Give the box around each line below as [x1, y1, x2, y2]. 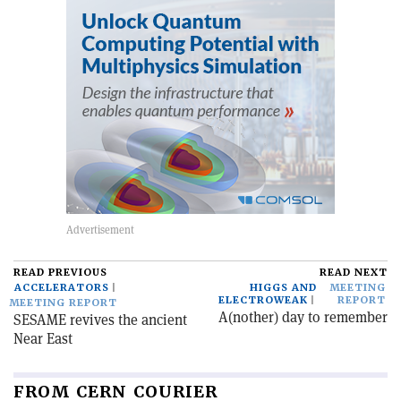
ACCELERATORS [14, 280, 109, 294]
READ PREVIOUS [13, 265, 107, 279]
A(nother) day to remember [218, 307, 388, 327]
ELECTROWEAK [218, 293, 308, 307]
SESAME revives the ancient [13, 310, 187, 329]
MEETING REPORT [9, 295, 117, 310]
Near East [13, 328, 73, 348]
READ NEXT [320, 265, 388, 279]
